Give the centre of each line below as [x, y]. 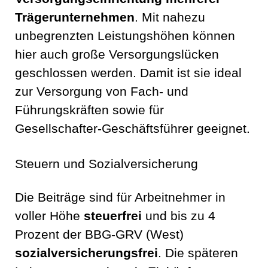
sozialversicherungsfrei [86, 253]
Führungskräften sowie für [89, 110]
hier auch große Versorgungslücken [117, 55]
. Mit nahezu [170, 18]
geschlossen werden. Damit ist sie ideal [128, 73]
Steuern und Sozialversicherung [106, 164]
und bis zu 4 [179, 216]
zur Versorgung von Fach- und [102, 92]
